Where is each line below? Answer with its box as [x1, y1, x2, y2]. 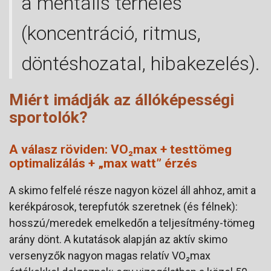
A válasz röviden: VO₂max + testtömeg [9, 142, 232, 157]
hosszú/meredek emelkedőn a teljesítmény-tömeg [9, 217, 255, 230]
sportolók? [9, 108, 88, 127]
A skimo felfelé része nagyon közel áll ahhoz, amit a [9, 184, 256, 197]
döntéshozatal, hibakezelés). [21, 52, 260, 76]
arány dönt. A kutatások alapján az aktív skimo [9, 233, 227, 246]
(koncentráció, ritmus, [21, 22, 201, 45]
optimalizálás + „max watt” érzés [9, 156, 197, 171]
